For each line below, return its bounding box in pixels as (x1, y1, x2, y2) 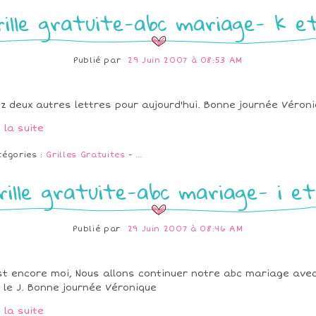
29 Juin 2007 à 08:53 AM (128, 56, 243, 66)
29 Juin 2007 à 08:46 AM (127, 224, 243, 234)
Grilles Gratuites (46, 150, 126, 160)
